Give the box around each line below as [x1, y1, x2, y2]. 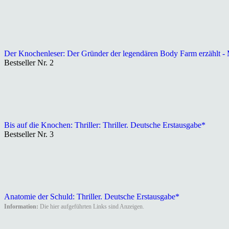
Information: [4, 202, 38, 210]
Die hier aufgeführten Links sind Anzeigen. [38, 202, 144, 210]
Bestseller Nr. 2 [4, 58, 54, 67]
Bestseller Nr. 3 [4, 129, 54, 139]
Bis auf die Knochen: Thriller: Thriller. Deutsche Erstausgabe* [4, 120, 205, 129]
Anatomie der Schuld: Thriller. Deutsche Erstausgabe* [4, 192, 179, 201]
